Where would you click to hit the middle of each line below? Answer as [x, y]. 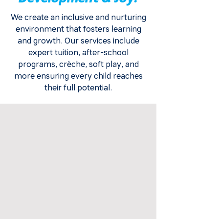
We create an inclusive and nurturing [78, 17]
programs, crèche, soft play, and [78, 64]
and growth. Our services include [78, 41]
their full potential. [78, 88]
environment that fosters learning [78, 29]
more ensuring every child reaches [78, 76]
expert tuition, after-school [78, 53]
